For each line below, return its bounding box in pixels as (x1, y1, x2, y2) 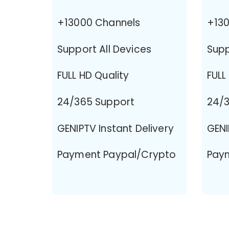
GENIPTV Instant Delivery (57, 121, 174, 135)
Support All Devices (57, 42, 152, 56)
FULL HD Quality (57, 68, 129, 83)
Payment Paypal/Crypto (57, 148, 176, 162)
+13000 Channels (57, 16, 141, 30)
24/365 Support (57, 95, 135, 109)
